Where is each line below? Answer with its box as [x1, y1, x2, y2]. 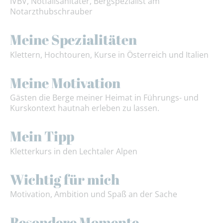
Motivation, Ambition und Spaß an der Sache [10, 189, 177, 200]
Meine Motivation [10, 73, 120, 92]
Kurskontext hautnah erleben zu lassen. [10, 103, 159, 114]
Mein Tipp [10, 126, 74, 146]
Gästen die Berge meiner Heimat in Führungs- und [10, 92, 199, 104]
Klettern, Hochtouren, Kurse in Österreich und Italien [10, 49, 209, 60]
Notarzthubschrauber [10, 5, 93, 17]
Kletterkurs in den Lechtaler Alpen [10, 145, 137, 157]
